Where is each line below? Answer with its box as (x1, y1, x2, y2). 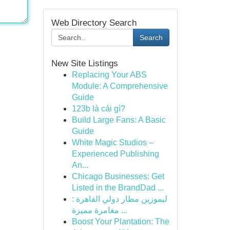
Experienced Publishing (71, 149, 159, 158)
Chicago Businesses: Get (71, 172, 164, 181)
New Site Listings (51, 59, 118, 68)
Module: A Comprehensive (71, 82, 168, 90)
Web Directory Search (51, 18, 137, 28)
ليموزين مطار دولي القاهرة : (71, 195, 167, 203)
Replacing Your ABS (71, 70, 147, 79)
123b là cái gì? (71, 104, 125, 113)
